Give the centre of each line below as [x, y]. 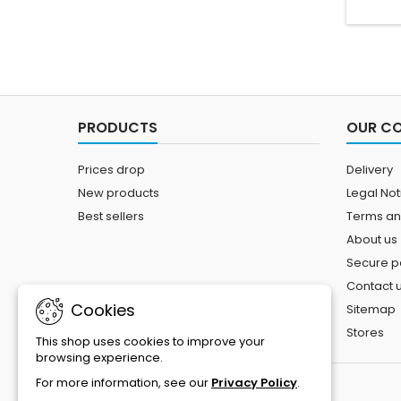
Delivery [370, 170]
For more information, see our [124, 383]
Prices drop [111, 170]
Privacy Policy [254, 383]
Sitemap [371, 309]
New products [119, 193]
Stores [365, 333]
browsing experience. [99, 358]
